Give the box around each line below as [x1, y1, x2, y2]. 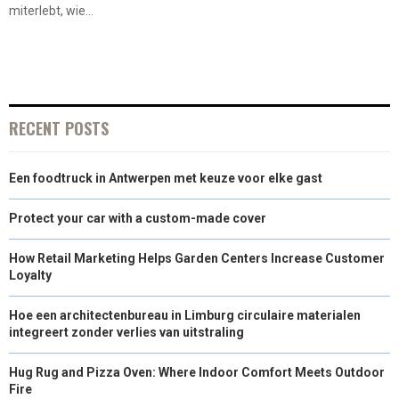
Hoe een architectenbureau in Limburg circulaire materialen [9, 307, 361, 322]
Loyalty [9, 267, 52, 282]
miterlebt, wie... [9, 3, 94, 18]
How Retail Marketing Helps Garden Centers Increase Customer [9, 250, 385, 265]
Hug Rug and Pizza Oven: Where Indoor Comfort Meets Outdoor [9, 364, 385, 379]
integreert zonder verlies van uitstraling [9, 324, 244, 339]
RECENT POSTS [9, 116, 109, 140]
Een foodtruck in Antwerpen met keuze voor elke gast [9, 170, 322, 185]
